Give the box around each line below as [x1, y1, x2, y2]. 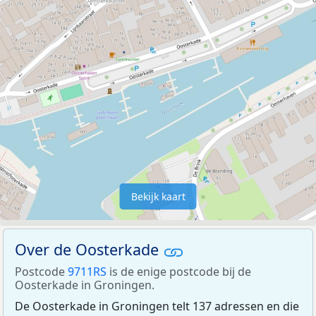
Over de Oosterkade [15, 239, 163, 260]
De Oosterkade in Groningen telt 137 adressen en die [15, 298, 299, 314]
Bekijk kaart [130, 190, 186, 204]
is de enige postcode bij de [107, 263, 251, 279]
